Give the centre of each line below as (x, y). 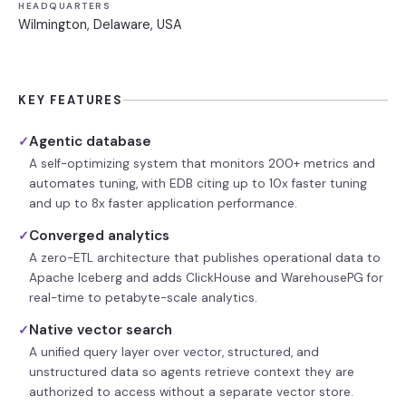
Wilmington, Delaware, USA (100, 24)
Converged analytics (99, 236)
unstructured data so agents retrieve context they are (192, 372)
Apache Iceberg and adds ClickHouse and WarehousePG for (206, 278)
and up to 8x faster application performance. (163, 203)
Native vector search (101, 330)
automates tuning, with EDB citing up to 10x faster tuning (198, 184)
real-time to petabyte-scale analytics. (143, 298)
